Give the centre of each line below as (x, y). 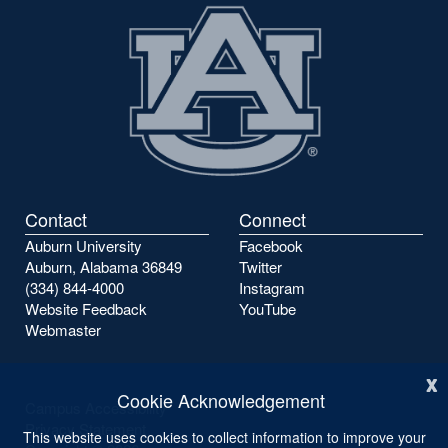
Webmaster (63, 330)
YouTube (267, 309)
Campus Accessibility (96, 408)
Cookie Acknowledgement (220, 400)
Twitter (260, 267)
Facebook (271, 246)
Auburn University (83, 246)
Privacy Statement (85, 429)
